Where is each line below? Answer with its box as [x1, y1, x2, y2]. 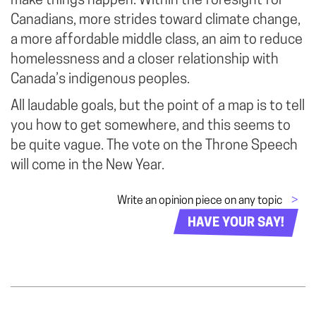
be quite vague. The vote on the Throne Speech [11, 138, 298, 153]
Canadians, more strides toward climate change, [11, 13, 300, 28]
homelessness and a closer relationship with [11, 52, 279, 67]
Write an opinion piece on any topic [117, 195, 284, 207]
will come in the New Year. [11, 158, 164, 173]
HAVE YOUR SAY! [188, 217, 284, 231]
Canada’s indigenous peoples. [11, 72, 190, 87]
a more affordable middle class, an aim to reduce [11, 32, 303, 47]
